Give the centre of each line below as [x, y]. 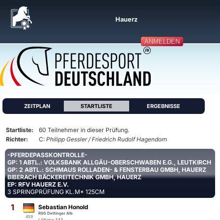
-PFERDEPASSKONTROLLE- [47, 155]
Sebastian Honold [63, 207]
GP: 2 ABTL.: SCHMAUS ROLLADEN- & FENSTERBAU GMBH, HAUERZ [107, 170]
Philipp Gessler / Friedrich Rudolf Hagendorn [107, 139]
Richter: [17, 139]
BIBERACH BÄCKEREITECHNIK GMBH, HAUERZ [74, 177]
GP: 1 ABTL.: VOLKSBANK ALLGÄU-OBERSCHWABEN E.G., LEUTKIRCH [109, 162]
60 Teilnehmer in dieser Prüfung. [84, 130]
